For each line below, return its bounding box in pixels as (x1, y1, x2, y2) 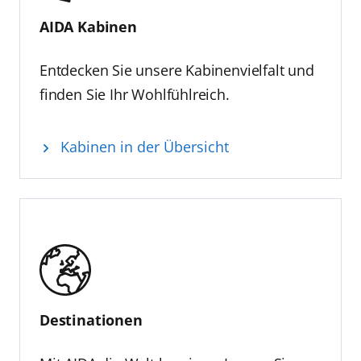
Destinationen (39, 310, 143, 330)
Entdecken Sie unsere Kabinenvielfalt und (39, 60, 314, 81)
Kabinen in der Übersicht (60, 137, 229, 157)
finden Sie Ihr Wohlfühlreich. (39, 85, 230, 105)
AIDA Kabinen (39, 17, 137, 37)
